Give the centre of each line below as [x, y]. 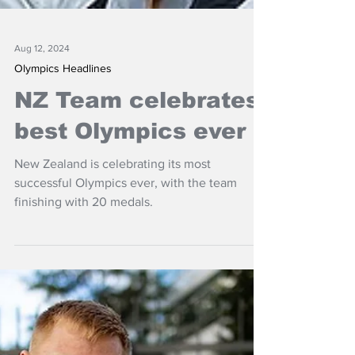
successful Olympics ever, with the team [126, 278]
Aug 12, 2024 [42, 143]
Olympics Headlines [63, 163]
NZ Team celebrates [137, 195]
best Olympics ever [130, 226]
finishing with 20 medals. [84, 297]
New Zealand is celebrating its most [113, 259]
